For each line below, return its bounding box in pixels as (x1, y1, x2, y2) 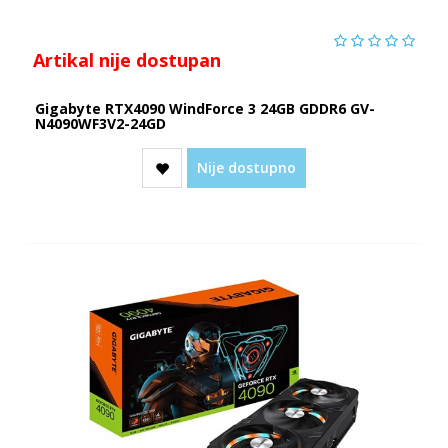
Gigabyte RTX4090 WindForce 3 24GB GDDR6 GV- (34, 98, 375, 118)
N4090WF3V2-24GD (34, 113, 166, 133)
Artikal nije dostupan (32, 47, 221, 72)
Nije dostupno (197, 157, 296, 177)
